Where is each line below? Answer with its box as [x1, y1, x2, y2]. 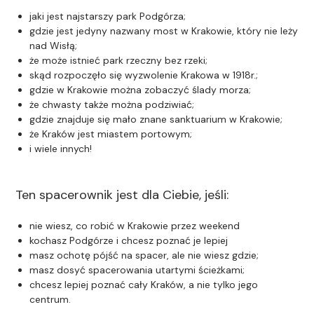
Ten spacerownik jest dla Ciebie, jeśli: [15, 186, 229, 203]
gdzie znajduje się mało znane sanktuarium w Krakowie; [29, 112, 283, 125]
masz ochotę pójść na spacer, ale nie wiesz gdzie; [29, 248, 259, 261]
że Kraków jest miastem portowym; [29, 127, 193, 140]
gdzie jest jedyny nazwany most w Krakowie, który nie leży [29, 24, 299, 37]
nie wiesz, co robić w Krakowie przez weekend [29, 219, 240, 232]
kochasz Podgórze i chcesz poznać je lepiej [29, 233, 228, 247]
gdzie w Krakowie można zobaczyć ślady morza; [29, 83, 252, 96]
